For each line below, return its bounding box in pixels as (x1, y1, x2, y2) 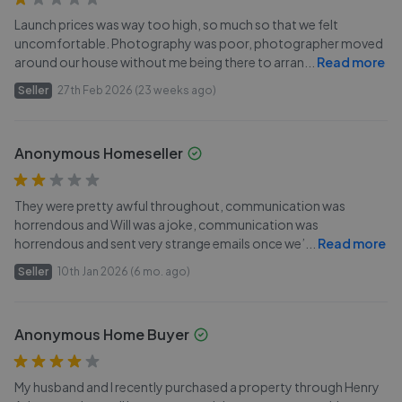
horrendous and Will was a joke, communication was (14, 216, 319, 232)
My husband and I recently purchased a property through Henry (14, 379, 380, 395)
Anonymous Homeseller (14, 144, 183, 162)
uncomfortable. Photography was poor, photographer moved (14, 35, 383, 51)
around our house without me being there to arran (14, 54, 304, 70)
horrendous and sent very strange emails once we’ (14, 235, 305, 251)
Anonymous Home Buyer (14, 325, 189, 344)
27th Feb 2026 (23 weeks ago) (57, 83, 216, 97)
